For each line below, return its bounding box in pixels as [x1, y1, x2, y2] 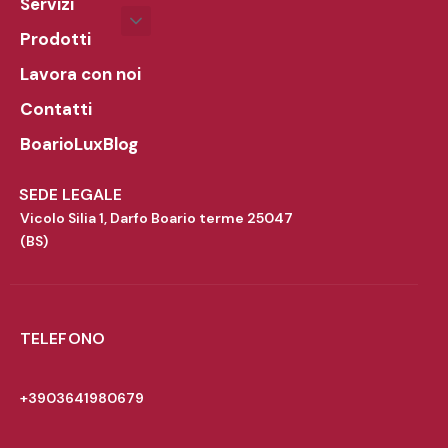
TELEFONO [20, 327, 105, 349]
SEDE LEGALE [19, 183, 122, 205]
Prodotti [20, 28, 91, 51]
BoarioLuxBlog [20, 133, 138, 156]
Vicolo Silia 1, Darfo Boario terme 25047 [20, 208, 293, 227]
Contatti [20, 98, 92, 121]
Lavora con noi [20, 63, 141, 86]
